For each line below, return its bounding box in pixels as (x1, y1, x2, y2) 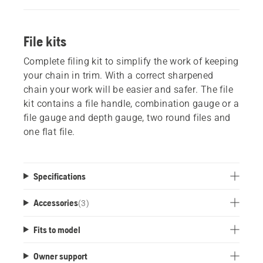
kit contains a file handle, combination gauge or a (23, 97, 239, 109)
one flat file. (23, 126, 75, 137)
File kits (23, 33, 66, 49)
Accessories (33, 197, 78, 208)
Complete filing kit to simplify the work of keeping (23, 55, 239, 67)
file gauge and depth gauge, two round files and (23, 112, 231, 123)
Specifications (33, 170, 86, 181)
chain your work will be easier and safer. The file (23, 83, 233, 95)
